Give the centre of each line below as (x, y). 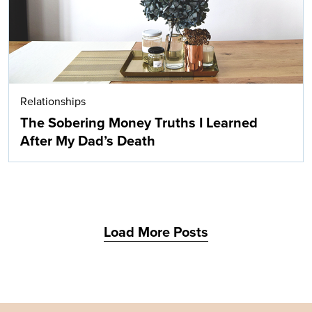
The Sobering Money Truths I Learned (139, 124)
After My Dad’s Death (88, 142)
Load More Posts (156, 233)
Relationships (53, 102)
